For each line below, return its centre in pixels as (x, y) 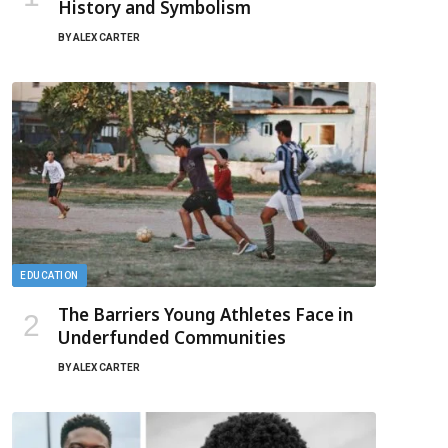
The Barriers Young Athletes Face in (205, 314)
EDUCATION (49, 275)
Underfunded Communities (172, 337)
